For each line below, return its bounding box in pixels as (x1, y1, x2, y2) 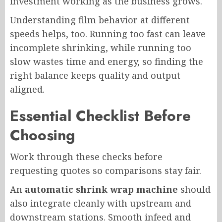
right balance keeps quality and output (10, 69, 180, 82)
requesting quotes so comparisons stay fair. (10, 165, 201, 177)
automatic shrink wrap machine (22, 183, 178, 196)
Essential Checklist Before (10, 105, 191, 127)
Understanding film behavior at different (10, 14, 190, 26)
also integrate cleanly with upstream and (10, 197, 191, 210)
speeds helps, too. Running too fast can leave (10, 28, 206, 40)
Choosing (10, 124, 75, 146)
